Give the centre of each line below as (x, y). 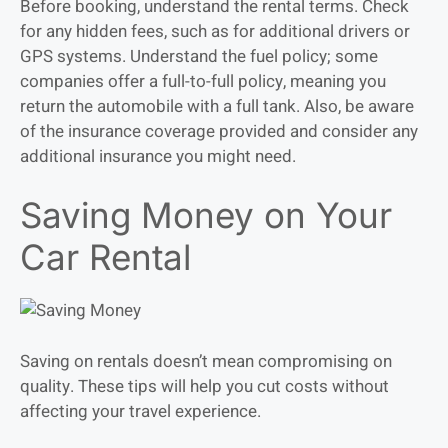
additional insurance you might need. (158, 156)
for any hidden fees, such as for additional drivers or (215, 31)
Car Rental (105, 257)
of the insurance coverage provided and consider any (219, 131)
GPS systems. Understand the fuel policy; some (199, 56)
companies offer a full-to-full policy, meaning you (203, 81)
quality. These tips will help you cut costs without (204, 386)
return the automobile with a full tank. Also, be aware (217, 106)
